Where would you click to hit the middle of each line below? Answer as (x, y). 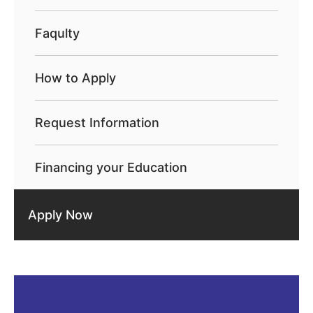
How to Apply (75, 78)
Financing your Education (111, 168)
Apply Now (60, 215)
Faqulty (57, 34)
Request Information (97, 123)
